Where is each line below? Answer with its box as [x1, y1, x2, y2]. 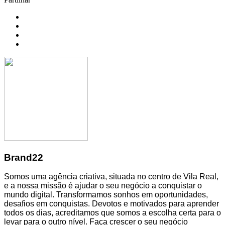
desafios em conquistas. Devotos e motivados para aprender [4, 199, 219, 208]
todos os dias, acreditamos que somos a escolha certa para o [4, 208, 221, 217]
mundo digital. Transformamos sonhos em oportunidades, [4, 190, 208, 199]
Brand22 [4, 152, 43, 163]
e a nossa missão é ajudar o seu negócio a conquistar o [4, 181, 202, 190]
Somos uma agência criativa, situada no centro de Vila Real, [4, 172, 218, 181]
